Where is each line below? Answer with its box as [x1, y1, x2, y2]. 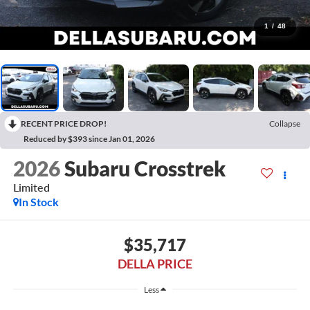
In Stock [18, 194, 59, 208]
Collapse [269, 118, 300, 129]
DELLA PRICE [118, 256, 192, 272]
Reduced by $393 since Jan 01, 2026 [24, 133, 155, 144]
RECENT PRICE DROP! [21, 118, 107, 129]
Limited [12, 180, 50, 194]
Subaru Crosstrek [64, 155, 226, 181]
